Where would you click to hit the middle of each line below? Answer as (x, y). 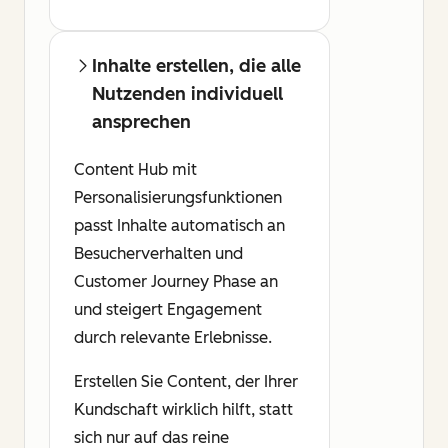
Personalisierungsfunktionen (178, 198)
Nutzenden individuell (187, 94)
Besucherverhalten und (158, 254)
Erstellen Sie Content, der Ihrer (186, 382)
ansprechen (141, 122)
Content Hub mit (135, 170)
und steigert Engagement (168, 310)
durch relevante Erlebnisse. (173, 338)
